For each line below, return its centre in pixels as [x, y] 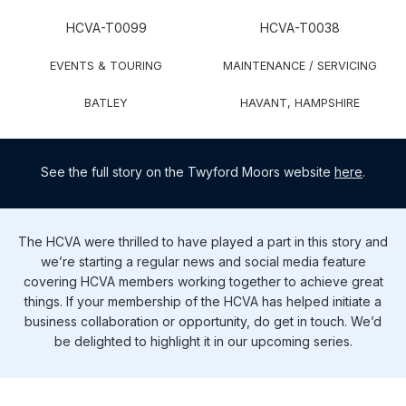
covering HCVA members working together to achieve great [203, 282]
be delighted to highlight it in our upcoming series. [203, 342]
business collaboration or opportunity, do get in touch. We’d [203, 322]
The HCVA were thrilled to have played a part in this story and [203, 242]
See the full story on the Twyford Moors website [188, 172]
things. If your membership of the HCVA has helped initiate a [203, 302]
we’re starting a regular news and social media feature [203, 262]
